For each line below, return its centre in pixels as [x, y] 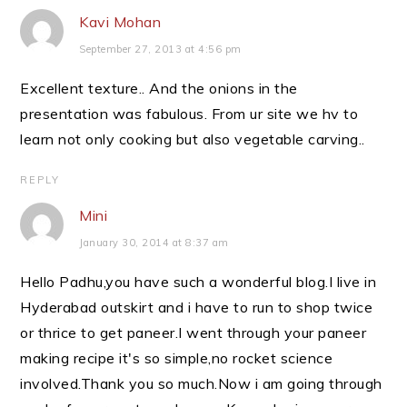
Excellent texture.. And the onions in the [159, 88]
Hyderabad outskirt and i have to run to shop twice [197, 307]
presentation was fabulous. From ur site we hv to [189, 114]
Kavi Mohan [120, 22]
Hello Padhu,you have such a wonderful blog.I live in [199, 282]
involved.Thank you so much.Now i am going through [201, 383]
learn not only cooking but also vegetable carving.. [193, 139]
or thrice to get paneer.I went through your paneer [194, 333]
